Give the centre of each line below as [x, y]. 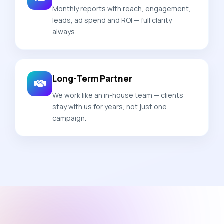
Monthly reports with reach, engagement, [122, 8]
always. [64, 31]
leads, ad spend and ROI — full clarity [112, 20]
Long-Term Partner [92, 78]
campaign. [69, 118]
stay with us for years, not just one [110, 106]
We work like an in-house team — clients [118, 95]
